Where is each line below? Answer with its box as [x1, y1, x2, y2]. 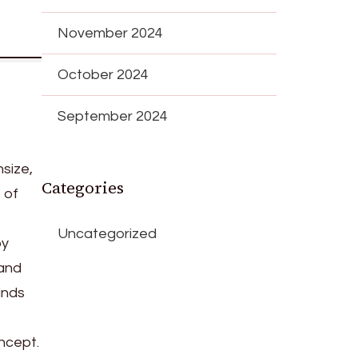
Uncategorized [58, 225, 157, 241]
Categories [42, 176, 125, 199]
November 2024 [58, 25, 164, 41]
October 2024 [58, 66, 149, 82]
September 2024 [58, 108, 169, 124]
